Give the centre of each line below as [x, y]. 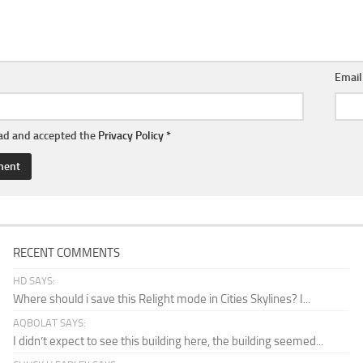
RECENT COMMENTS [67, 253]
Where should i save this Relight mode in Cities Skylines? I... [162, 299]
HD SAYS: [34, 281]
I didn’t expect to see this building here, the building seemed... [169, 342]
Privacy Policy [131, 136]
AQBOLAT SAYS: [50, 323]
